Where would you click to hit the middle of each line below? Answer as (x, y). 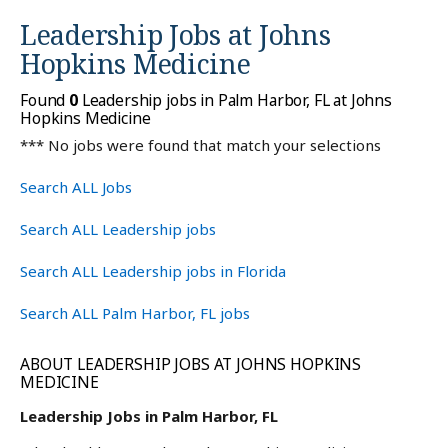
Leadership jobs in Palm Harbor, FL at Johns (235, 100)
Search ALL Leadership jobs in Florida (153, 271)
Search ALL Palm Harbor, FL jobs (135, 313)
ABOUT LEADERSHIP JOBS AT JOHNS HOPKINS (191, 364)
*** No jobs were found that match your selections (200, 145)
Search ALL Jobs (76, 187)
